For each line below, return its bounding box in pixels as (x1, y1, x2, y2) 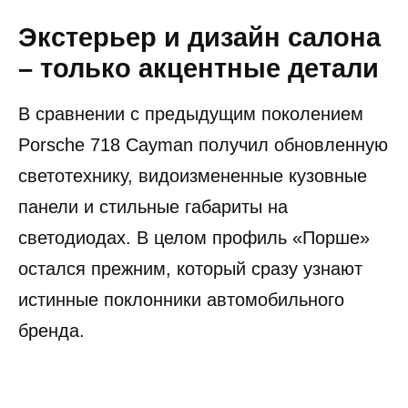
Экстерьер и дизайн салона (18, 22, 381, 52)
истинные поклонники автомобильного (18, 289, 344, 310)
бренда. (18, 320, 85, 341)
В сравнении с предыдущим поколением (18, 103, 363, 124)
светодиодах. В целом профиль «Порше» (18, 227, 370, 248)
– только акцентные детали (18, 53, 379, 83)
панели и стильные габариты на (18, 196, 288, 217)
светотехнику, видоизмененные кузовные (18, 165, 367, 186)
